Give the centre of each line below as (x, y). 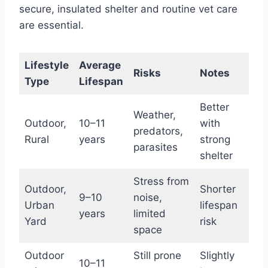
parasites (155, 147)
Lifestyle (46, 66)
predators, (158, 131)
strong (215, 140)
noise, (147, 198)
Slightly (217, 256)
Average (100, 66)
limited (149, 214)
